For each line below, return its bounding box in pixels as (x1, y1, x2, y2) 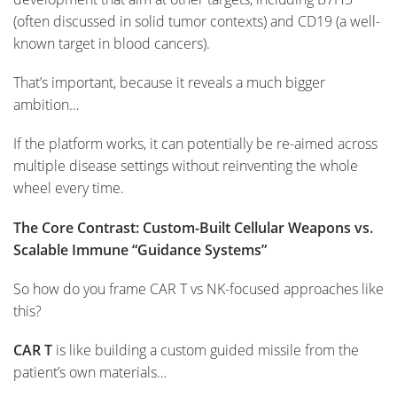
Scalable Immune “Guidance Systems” (13, 239, 267, 260)
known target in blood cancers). (13, 34, 214, 54)
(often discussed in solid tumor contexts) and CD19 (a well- (13, 12, 380, 32)
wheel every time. (13, 178, 124, 198)
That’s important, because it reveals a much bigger (13, 73, 325, 93)
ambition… (13, 95, 79, 115)
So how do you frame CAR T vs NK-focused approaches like (13, 278, 384, 299)
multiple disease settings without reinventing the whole (13, 156, 358, 176)
